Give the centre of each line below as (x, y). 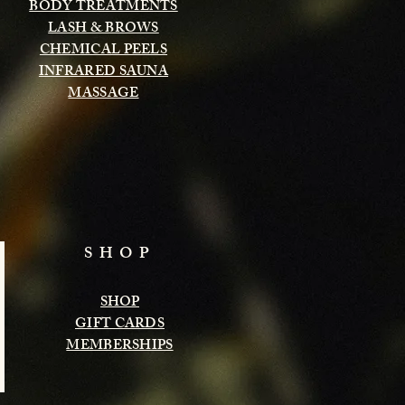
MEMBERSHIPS (120, 346)
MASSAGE (104, 94)
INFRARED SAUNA (104, 72)
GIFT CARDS (120, 325)
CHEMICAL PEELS (104, 51)
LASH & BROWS (104, 29)
